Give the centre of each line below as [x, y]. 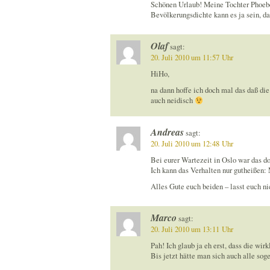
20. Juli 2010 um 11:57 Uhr [192, 58]
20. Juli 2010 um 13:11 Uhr [192, 230]
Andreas [167, 132]
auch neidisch [172, 101]
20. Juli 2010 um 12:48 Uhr [192, 143]
